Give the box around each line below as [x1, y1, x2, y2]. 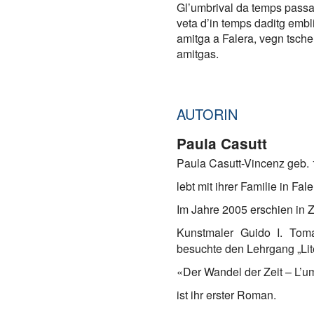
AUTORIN [177, 104, 238, 124]
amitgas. [177, 46, 219, 62]
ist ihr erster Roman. [177, 287, 276, 303]
